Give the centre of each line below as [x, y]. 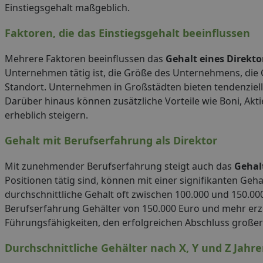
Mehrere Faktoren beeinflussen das [85, 59]
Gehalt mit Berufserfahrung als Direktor [111, 140]
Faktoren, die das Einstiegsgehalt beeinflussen [127, 33]
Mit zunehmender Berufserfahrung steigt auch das [119, 166]
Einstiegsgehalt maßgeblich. [67, 8]
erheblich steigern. [46, 115]
